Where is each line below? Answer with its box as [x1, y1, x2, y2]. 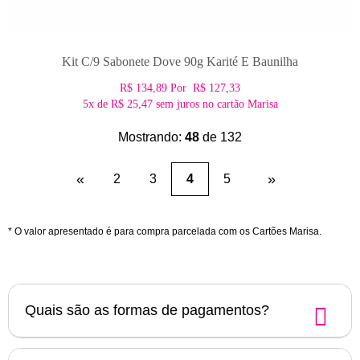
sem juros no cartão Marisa [152, 97, 278, 110]
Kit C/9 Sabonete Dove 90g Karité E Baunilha [62, 54, 298, 68]
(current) [193, 170, 245, 185]
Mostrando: [118, 129, 185, 144]
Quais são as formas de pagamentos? [25, 301, 269, 318]
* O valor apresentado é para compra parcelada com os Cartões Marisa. [8, 225, 321, 237]
